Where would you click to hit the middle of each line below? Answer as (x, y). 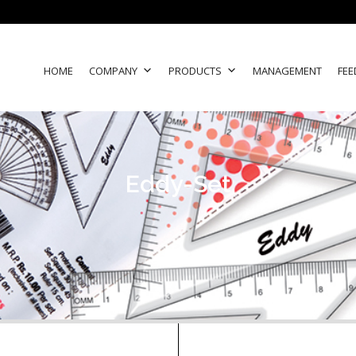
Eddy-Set (178, 184)
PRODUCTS (195, 71)
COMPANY (113, 71)
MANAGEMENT (287, 71)
